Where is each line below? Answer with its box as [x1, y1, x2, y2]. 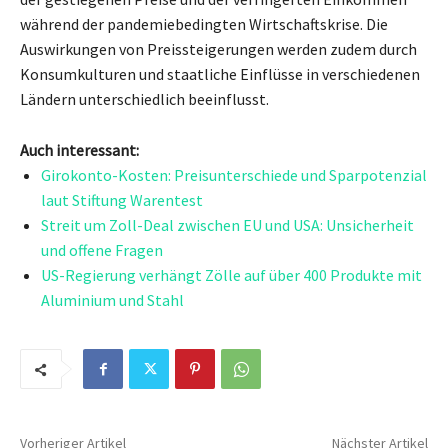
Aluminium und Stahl [41, 289, 184, 310]
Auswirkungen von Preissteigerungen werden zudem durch [20, 38, 417, 59]
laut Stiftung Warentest [41, 189, 203, 210]
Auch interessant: [20, 139, 139, 160]
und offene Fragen [41, 239, 163, 260]
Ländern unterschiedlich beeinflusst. [20, 88, 269, 109]
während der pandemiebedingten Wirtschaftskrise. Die [20, 13, 388, 34]
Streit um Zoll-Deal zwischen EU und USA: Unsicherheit [41, 214, 414, 235]
